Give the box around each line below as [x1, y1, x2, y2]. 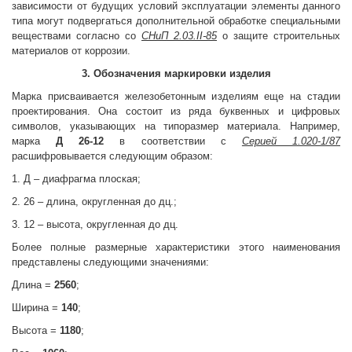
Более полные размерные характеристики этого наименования [12, 241, 340, 253]
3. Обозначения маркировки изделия [81, 68, 271, 79]
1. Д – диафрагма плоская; [12, 173, 141, 185]
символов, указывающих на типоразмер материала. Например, [12, 120, 340, 132]
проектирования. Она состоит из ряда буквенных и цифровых [12, 105, 340, 117]
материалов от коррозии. [12, 45, 130, 57]
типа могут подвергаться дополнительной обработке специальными [12, 15, 340, 27]
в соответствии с [104, 135, 242, 147]
